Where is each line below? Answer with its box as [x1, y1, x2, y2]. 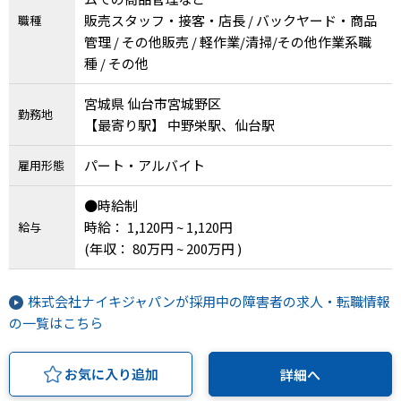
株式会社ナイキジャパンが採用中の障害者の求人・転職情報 [28, 291, 390, 311]
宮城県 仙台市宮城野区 [84, 93, 221, 113]
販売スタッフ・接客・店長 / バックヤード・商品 [84, 10, 377, 30]
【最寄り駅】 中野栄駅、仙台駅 [167, 115, 275, 134]
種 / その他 [84, 53, 149, 73]
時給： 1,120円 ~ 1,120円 [84, 217, 233, 236]
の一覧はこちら [9, 312, 103, 332]
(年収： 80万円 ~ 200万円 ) [84, 238, 242, 258]
